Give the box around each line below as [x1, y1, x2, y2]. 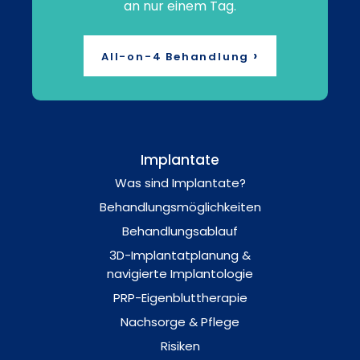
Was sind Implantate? [114, 174, 246, 191]
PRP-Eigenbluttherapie [112, 288, 247, 306]
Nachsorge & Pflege [121, 313, 239, 330]
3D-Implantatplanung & [109, 246, 251, 264]
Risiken [160, 337, 200, 354]
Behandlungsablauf [122, 222, 238, 239]
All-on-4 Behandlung [101, 48, 254, 64]
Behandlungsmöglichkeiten [99, 198, 261, 215]
